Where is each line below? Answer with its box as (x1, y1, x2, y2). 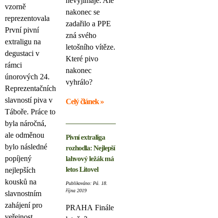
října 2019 (66, 188, 87, 194)
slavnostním (5, 189, 41, 198)
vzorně (5, 2, 26, 11)
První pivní (5, 26, 39, 35)
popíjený (5, 154, 32, 163)
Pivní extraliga (66, 133, 105, 142)
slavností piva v (5, 96, 53, 105)
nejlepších (5, 166, 36, 175)
